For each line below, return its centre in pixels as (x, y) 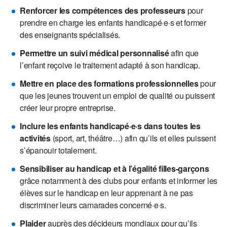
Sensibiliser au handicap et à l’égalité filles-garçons (115, 168)
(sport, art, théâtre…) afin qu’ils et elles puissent (133, 138)
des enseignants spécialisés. (70, 34)
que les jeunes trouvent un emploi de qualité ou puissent (117, 95)
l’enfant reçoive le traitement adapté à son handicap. (110, 65)
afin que (184, 53)
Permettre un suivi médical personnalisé (94, 53)
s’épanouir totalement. (59, 150)
